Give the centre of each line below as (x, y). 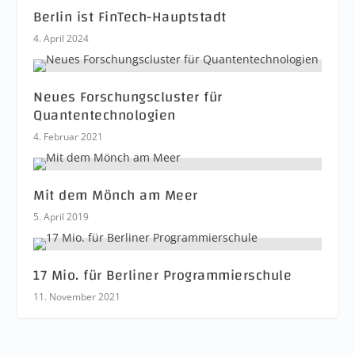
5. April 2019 (61, 217)
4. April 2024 (61, 38)
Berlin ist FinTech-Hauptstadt (130, 17)
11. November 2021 (77, 297)
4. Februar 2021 (69, 137)
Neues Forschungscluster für (128, 97)
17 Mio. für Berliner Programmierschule (163, 275)
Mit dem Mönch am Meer (116, 195)
